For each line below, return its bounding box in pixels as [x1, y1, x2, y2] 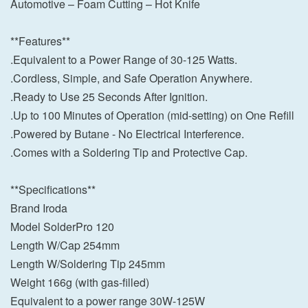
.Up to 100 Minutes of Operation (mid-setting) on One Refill [10, 107, 294, 123]
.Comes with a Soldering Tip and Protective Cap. [10, 144, 247, 160]
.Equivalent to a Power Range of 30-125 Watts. [10, 51, 237, 67]
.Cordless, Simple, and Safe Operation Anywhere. [10, 69, 252, 86]
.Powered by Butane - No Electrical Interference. [10, 125, 244, 142]
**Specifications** [10, 181, 96, 197]
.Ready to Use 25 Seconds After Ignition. [10, 88, 208, 104]
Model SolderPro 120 [10, 218, 114, 234]
